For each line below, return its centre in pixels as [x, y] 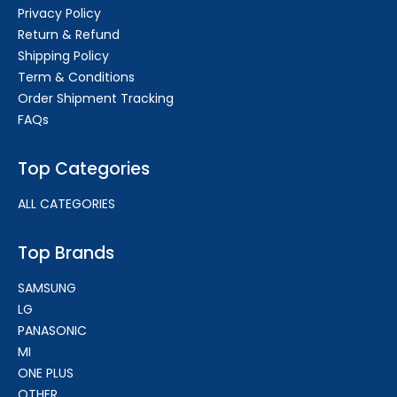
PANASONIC [52, 331]
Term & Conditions [76, 77]
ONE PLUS [46, 374]
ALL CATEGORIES [66, 204]
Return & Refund [69, 34]
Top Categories [84, 168]
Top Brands [66, 253]
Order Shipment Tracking [96, 98]
